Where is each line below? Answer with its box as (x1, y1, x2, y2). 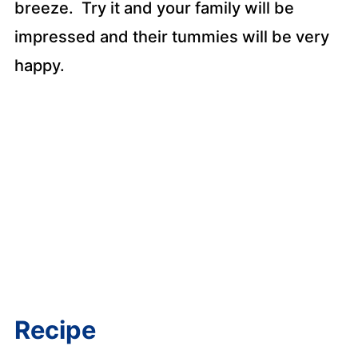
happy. (14, 56, 65, 75)
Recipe (14, 315, 96, 344)
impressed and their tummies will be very (14, 27, 329, 46)
